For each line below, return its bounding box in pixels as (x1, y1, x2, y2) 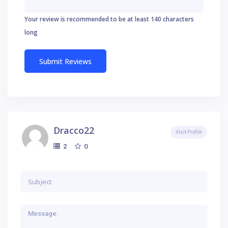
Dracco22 (53, 124, 94, 136)
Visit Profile (176, 129, 202, 135)
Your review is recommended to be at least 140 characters (24, 14, 194, 23)
